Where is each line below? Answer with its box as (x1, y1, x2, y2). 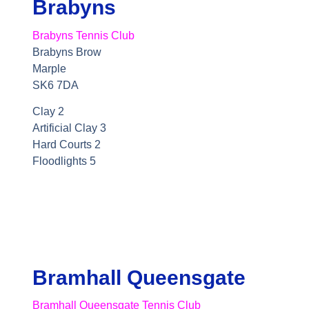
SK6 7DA (32, 79, 79, 91)
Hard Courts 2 (32, 139, 103, 151)
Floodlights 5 (32, 155, 96, 168)
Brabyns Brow (32, 46, 101, 58)
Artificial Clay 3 (32, 122, 106, 134)
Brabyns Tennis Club (32, 30, 134, 41)
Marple (32, 63, 66, 74)
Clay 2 (32, 106, 64, 118)
